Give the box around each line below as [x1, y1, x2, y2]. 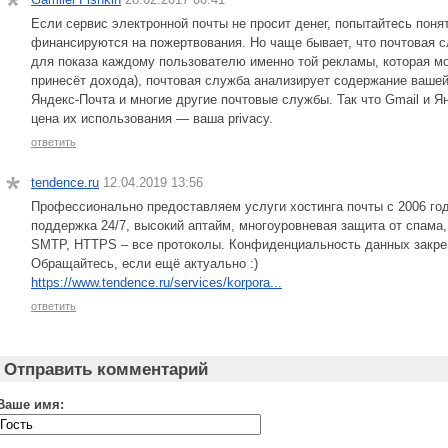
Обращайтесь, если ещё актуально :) [31, 255, 258, 271]
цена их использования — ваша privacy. [31, 111, 273, 127]
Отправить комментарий [3, 359, 208, 379]
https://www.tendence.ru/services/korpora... [31, 274, 282, 290]
